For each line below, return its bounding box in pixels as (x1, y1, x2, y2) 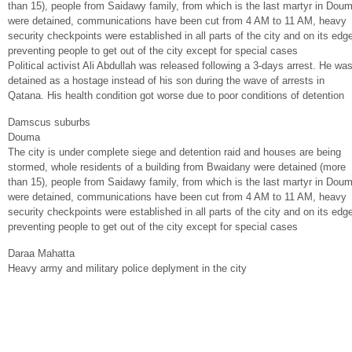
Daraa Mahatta (8, 247, 75, 259)
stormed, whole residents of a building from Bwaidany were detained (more (8, 161, 346, 173)
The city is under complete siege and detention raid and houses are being (8, 146, 341, 158)
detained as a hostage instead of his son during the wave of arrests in (8, 75, 324, 86)
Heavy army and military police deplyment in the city (8, 262, 247, 274)
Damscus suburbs (8, 116, 90, 128)
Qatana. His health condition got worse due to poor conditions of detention (8, 90, 344, 101)
